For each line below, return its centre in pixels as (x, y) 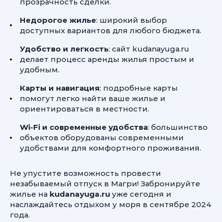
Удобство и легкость (64, 49)
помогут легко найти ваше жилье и (93, 98)
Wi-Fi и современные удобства (84, 127)
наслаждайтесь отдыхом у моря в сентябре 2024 (111, 204)
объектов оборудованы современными (102, 138)
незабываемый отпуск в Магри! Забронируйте (105, 184)
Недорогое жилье (58, 20)
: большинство (178, 127)
